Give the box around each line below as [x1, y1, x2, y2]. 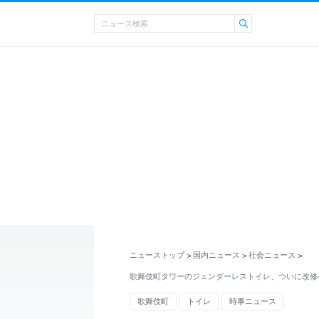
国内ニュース [193, 251, 240, 259]
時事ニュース [229, 296, 276, 305]
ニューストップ [130, 251, 184, 259]
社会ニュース [249, 251, 296, 259]
